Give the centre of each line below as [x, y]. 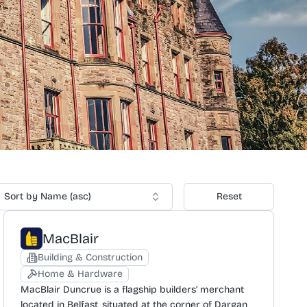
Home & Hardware [81, 274]
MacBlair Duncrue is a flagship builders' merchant [133, 290]
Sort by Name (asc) [48, 196]
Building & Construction [90, 257]
